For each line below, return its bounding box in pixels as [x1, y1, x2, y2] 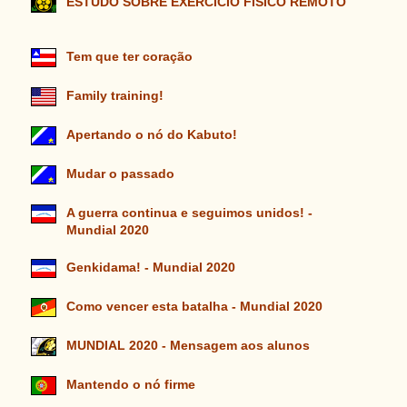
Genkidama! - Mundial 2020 [65, 261, 235, 275]
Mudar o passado [65, 167, 174, 182]
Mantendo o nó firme [65, 378, 195, 392]
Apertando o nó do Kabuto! [65, 128, 241, 143]
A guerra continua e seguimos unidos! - [65, 206, 313, 221]
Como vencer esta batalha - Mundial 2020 [65, 300, 323, 314]
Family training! [65, 89, 164, 104]
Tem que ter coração [65, 50, 193, 65]
